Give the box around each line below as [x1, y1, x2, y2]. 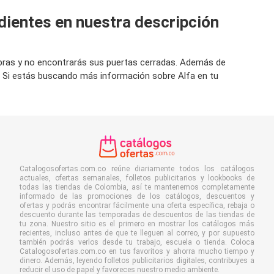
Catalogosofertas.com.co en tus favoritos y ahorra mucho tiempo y [20, 247, 254, 256]
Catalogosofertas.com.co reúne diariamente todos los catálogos [20, 165, 254, 173]
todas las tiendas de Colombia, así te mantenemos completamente [20, 183, 254, 191]
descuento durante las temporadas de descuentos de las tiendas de [20, 210, 254, 219]
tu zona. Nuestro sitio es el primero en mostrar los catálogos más [20, 220, 254, 228]
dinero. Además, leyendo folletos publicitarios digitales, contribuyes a [20, 256, 254, 265]
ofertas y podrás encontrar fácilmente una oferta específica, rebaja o [20, 201, 254, 210]
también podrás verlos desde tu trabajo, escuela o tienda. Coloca [20, 238, 254, 246]
